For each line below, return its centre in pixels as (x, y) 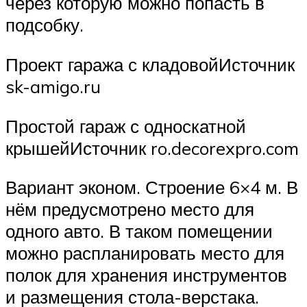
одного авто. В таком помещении (139, 231)
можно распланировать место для (145, 253)
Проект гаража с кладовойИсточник (150, 64)
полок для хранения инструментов (146, 275)
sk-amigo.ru (53, 86)
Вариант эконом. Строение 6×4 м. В (152, 187)
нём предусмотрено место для (130, 209)
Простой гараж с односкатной (126, 126)
